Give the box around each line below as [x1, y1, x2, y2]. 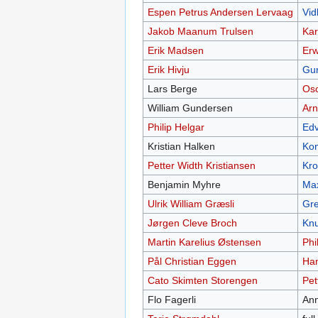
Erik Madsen [147, 45, 204, 57]
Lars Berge [147, 83, 197, 95]
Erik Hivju [147, 64, 190, 76]
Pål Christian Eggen [147, 256, 236, 268]
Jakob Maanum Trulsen [147, 26, 253, 38]
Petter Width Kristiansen [147, 160, 256, 172]
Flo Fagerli [147, 294, 196, 306]
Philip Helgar [147, 121, 204, 133]
